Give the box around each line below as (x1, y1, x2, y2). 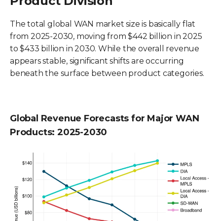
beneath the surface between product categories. (10, 68, 204, 78)
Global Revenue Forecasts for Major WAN (10, 112, 199, 124)
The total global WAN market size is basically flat (10, 19, 195, 29)
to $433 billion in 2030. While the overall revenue (10, 43, 199, 53)
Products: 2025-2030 (10, 126, 108, 138)
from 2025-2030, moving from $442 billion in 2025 (10, 31, 202, 41)
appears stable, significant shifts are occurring (10, 56, 184, 66)
